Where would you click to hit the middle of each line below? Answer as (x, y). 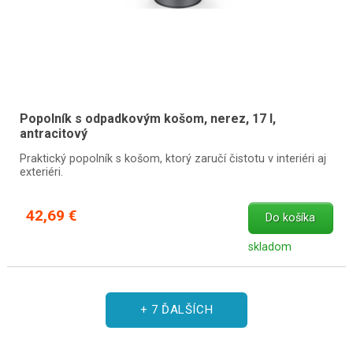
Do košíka (291, 218)
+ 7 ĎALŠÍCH (176, 310)
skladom (269, 247)
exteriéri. (41, 172)
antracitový (53, 134)
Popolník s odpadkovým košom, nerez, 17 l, (147, 119)
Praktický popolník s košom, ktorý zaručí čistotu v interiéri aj (173, 158)
